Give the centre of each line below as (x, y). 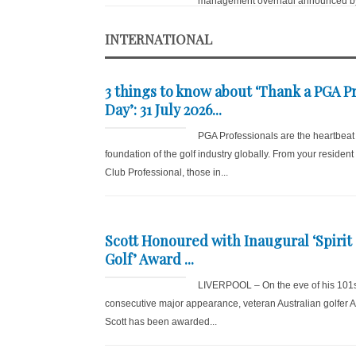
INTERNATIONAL (159, 39)
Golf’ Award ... (149, 259)
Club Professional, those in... (166, 172)
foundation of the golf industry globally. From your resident (229, 154)
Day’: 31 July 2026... (163, 110)
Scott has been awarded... (161, 322)
